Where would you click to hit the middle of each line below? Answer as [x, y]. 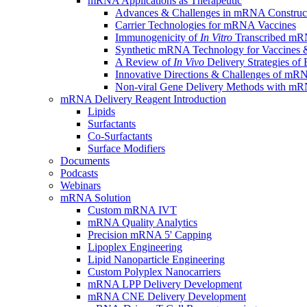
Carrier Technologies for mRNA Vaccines [206, 25]
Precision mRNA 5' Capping [150, 235]
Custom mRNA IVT [132, 210]
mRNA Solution [96, 198]
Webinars [81, 186]
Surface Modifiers [126, 149]
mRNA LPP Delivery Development [165, 284]
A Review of [144, 62]
